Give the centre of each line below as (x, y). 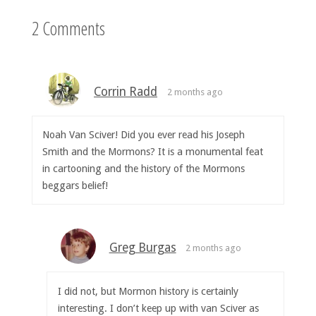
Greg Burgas (142, 248)
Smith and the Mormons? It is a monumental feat (153, 151)
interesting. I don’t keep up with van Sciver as (158, 308)
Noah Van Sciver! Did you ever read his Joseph (144, 134)
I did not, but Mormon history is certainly (148, 291)
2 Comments (68, 28)
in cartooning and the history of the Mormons (144, 168)
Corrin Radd (126, 91)
